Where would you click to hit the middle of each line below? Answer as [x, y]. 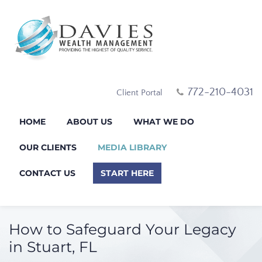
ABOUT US [89, 121]
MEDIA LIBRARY [132, 147]
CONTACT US [47, 173]
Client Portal [139, 92]
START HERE [127, 173]
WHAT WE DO [164, 121]
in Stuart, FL [53, 247]
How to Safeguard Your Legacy [123, 229]
